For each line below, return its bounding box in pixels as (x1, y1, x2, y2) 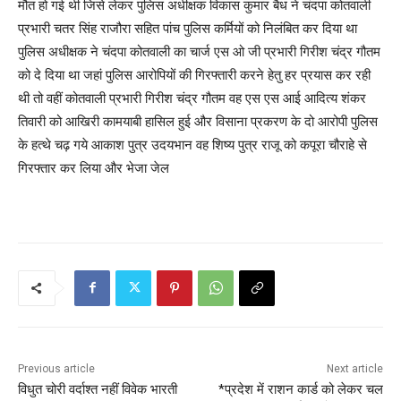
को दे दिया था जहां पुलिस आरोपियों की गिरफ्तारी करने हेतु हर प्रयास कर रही (18, 65, 371, 83)
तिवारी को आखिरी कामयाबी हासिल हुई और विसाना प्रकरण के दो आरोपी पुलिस (18, 112, 378, 130)
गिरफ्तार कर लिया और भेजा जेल (18, 158, 169, 176)
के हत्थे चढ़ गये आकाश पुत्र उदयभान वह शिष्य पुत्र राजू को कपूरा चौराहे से (18, 135, 367, 153)
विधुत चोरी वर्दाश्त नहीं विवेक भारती (18, 380, 177, 397)
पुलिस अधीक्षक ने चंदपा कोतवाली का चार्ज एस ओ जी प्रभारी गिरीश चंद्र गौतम (18, 42, 380, 60)
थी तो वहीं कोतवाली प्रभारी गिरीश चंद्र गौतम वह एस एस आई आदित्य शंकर (18, 89, 366, 107)
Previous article (18, 362, 95, 375)
